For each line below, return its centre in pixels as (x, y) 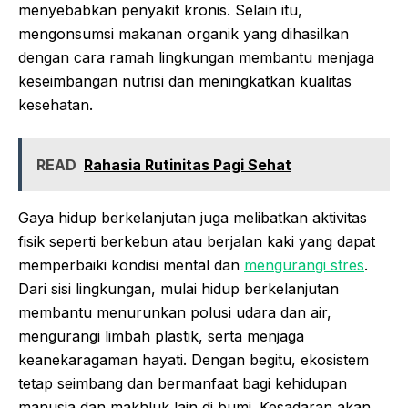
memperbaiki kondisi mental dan (131, 265)
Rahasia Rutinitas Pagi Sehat (188, 165)
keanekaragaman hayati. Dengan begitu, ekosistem (194, 360)
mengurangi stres (304, 265)
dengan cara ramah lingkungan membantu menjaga (196, 58)
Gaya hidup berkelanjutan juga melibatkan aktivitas (193, 218)
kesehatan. (56, 105)
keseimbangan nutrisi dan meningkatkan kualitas (185, 82)
